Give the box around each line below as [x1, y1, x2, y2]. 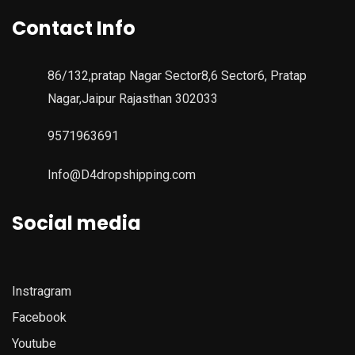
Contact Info [12, 15, 136, 42]
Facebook [12, 310, 67, 326]
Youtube [12, 336, 56, 352]
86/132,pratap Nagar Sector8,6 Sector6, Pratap [48, 68, 307, 84]
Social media [12, 210, 141, 237]
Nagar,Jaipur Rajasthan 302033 [48, 91, 218, 107]
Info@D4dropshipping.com [48, 167, 196, 183]
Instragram [12, 284, 71, 300]
